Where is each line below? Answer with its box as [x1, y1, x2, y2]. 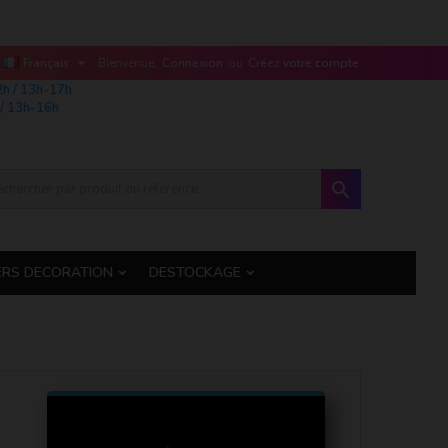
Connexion [162, 55, 223, 71]
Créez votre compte [248, 55, 359, 71]
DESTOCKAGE [149, 263, 241, 282]
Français [23, 55, 69, 71]
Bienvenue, [98, 55, 157, 71]
